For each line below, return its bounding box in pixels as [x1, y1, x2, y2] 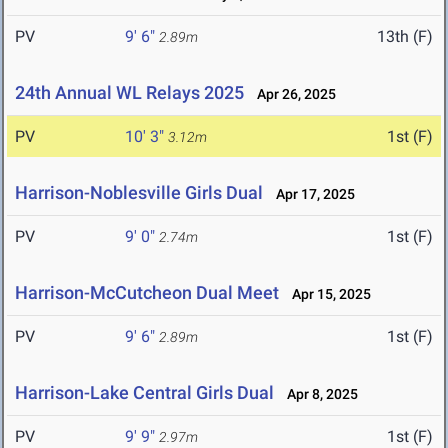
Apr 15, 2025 [283, 286, 371, 303]
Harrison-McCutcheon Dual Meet [15, 282, 279, 304]
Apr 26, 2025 [248, 86, 336, 103]
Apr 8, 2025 [278, 386, 358, 403]
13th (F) [377, 27, 433, 47]
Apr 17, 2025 [267, 186, 355, 203]
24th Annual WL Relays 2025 [15, 82, 244, 104]
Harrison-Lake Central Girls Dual [15, 382, 274, 404]
